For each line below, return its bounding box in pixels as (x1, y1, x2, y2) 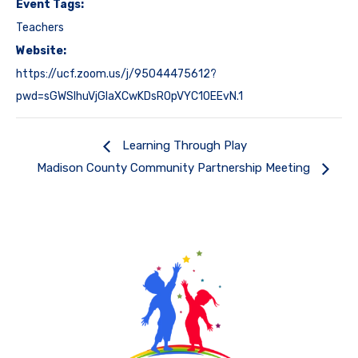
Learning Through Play (119, 138, 247, 153)
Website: (16, 44, 66, 58)
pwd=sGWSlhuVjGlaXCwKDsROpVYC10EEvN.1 (16, 89, 243, 104)
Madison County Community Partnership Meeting (37, 161, 313, 176)
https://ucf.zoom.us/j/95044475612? (16, 67, 217, 82)
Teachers (16, 21, 64, 35)
